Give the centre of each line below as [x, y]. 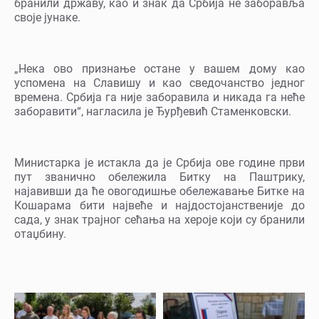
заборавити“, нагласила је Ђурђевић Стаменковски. [153, 112]
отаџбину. [40, 234]
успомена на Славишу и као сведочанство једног [159, 83]
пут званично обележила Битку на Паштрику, [159, 177]
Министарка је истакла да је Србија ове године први [159, 163]
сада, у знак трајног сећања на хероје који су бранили [159, 220]
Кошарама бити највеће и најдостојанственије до [159, 206]
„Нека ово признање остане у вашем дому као [159, 69]
